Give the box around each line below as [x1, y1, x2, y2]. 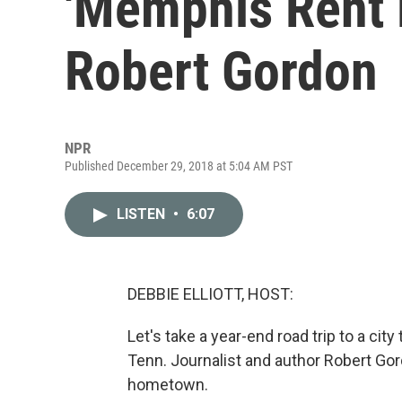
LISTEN [117, 205, 169, 223]
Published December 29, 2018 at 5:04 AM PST [65, 159, 293, 173]
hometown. [127, 375, 208, 394]
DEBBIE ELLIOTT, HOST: [127, 284, 293, 303]
